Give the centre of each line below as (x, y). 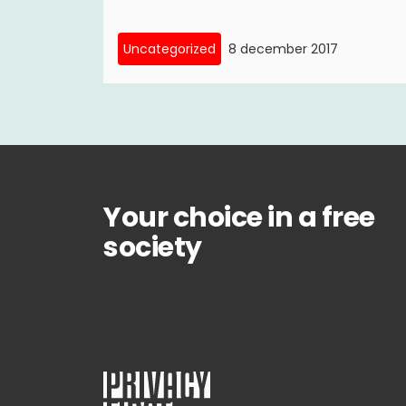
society (153, 247)
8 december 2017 (283, 49)
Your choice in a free (239, 217)
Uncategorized (169, 49)
